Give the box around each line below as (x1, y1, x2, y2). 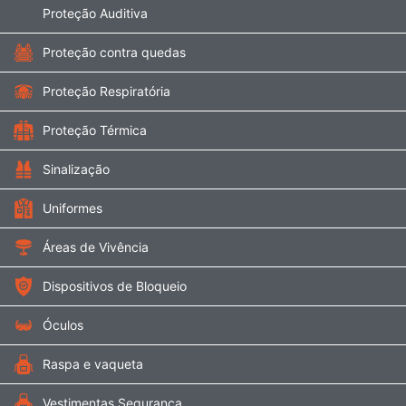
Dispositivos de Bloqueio (43, 278, 187, 294)
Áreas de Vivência (43, 239, 149, 255)
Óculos (43, 317, 83, 333)
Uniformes (43, 200, 102, 216)
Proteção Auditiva (43, 5, 148, 21)
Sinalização (43, 161, 110, 177)
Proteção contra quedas (43, 44, 186, 60)
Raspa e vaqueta (43, 356, 143, 372)
